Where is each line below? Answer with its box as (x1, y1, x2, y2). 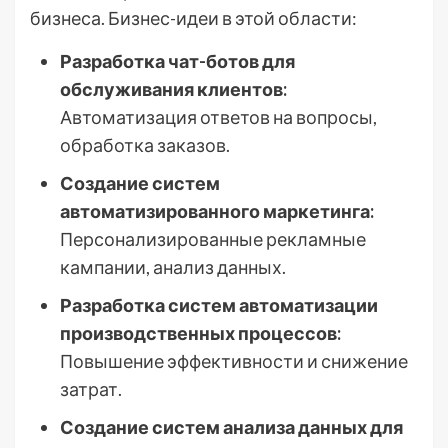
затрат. (60, 378, 122, 400)
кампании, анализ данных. (60, 256, 286, 278)
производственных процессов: (60, 322, 341, 344)
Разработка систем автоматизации (60, 294, 378, 316)
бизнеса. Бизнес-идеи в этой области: (30, 7, 357, 29)
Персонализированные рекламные (60, 228, 366, 250)
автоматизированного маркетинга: (60, 200, 374, 222)
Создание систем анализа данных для (60, 416, 403, 438)
